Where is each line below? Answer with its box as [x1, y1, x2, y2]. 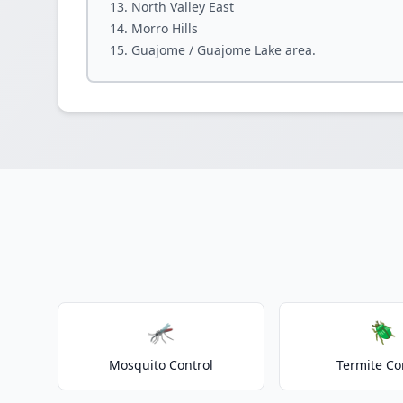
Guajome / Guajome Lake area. [131, 41, 316, 58]
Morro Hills [131, 20, 198, 37]
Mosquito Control [109, 356, 214, 373]
